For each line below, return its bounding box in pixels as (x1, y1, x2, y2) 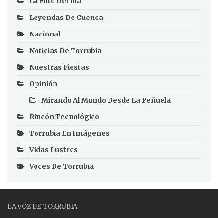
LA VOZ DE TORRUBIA (7, 202, 77, 211)
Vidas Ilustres (29, 145, 78, 155)
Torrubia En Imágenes (29, 129, 109, 138)
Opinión (29, 79, 57, 89)
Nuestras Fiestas (29, 63, 89, 72)
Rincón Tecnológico (29, 112, 99, 122)
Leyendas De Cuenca (29, 13, 103, 22)
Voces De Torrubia (29, 162, 94, 171)
